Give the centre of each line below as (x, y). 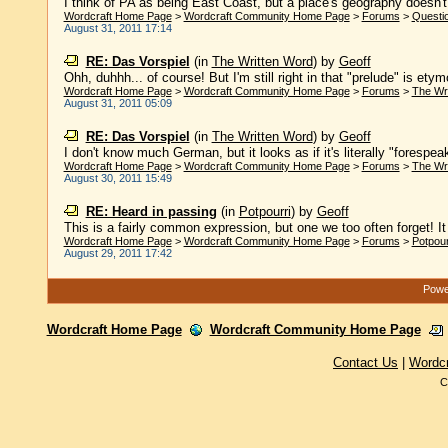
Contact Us (365, 362)
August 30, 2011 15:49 (117, 178)
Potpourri (264, 211)
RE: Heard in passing (151, 211)
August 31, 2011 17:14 (117, 28)
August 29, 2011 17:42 (117, 253)
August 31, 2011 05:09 (117, 103)
